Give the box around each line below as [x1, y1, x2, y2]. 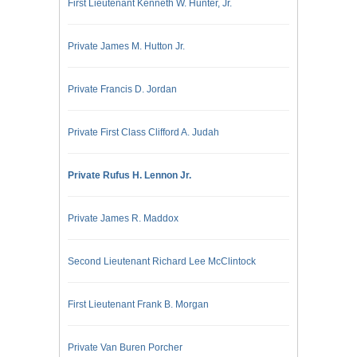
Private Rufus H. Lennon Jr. [68, 169, 191, 181]
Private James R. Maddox [68, 212, 178, 224]
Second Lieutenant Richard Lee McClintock [68, 255, 256, 267]
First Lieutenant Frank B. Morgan [68, 298, 209, 310]
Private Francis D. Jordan [68, 83, 177, 95]
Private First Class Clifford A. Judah [68, 126, 219, 138]
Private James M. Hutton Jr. [68, 40, 185, 52]
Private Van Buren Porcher [68, 341, 182, 353]
